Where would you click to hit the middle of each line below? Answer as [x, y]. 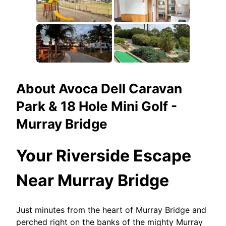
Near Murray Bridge [93, 181]
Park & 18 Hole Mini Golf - [97, 106]
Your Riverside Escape [104, 156]
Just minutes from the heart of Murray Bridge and [111, 210]
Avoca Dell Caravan [120, 89]
